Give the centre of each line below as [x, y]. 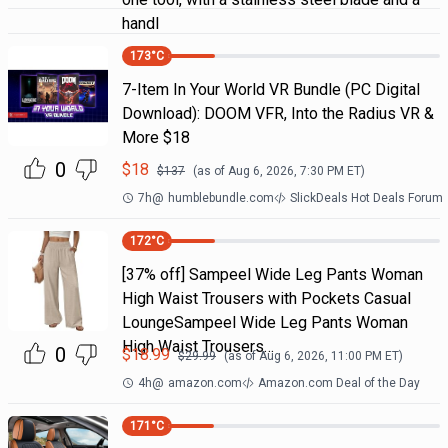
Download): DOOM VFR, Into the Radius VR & [277, 113]
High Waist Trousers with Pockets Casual [266, 298]
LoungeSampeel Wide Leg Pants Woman [264, 322]
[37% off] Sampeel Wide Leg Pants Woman [272, 274]
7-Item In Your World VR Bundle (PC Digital [270, 89]
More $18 [155, 137]
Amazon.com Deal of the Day [338, 383]
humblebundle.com [220, 198]
